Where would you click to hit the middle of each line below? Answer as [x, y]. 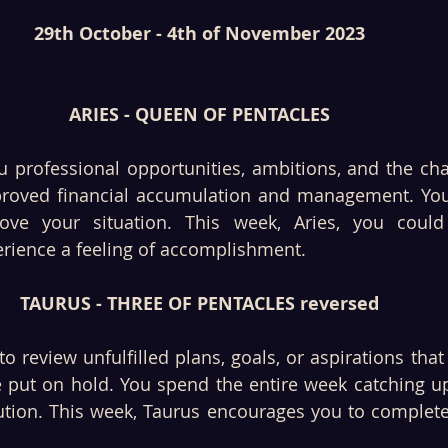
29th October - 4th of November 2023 [199, 34]
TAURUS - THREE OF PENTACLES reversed [199, 304]
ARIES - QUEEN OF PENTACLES [199, 115]
